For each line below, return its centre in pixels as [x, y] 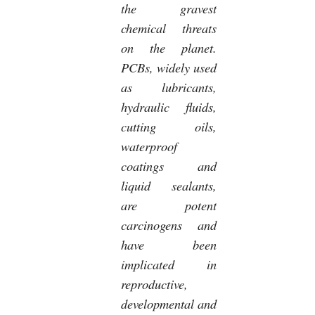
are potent [169, 205]
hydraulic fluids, [169, 106]
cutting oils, [169, 126]
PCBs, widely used [169, 67]
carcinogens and [169, 224]
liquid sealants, [169, 185]
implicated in [169, 264]
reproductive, [154, 283]
